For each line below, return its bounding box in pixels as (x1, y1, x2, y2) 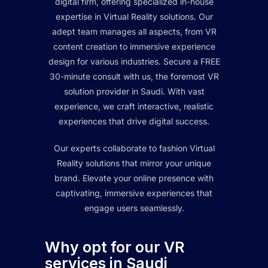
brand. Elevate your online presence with (54, 173, 214, 184)
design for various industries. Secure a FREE (48, 56, 220, 67)
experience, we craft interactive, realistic (54, 101, 214, 112)
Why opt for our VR (45, 238, 184, 257)
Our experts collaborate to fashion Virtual (53, 143, 215, 154)
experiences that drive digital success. (59, 116, 209, 127)
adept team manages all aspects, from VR (51, 26, 217, 37)
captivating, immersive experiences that (56, 188, 212, 199)
